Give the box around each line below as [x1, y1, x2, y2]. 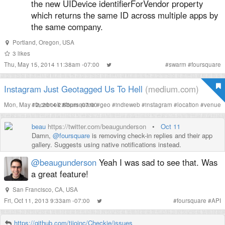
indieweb [116, 100, 140, 108]
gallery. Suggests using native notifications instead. [32, 140, 181, 149]
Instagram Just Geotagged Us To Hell [4, 83, 143, 95]
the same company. [31, 21, 103, 33]
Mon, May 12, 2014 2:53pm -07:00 [4, 100, 97, 108]
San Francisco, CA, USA [12, 185, 78, 193]
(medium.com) [145, 83, 199, 95]
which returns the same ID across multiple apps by [31, 9, 218, 21]
